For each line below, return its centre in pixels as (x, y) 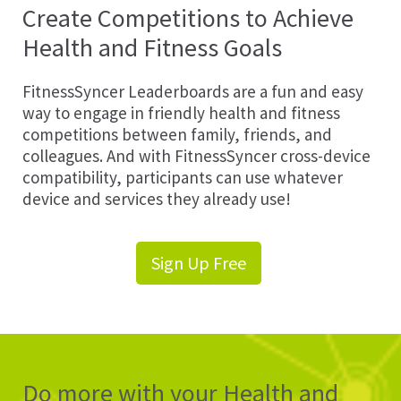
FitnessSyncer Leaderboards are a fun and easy (193, 91)
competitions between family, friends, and (177, 134)
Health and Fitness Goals (152, 47)
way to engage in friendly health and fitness (181, 113)
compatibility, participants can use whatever (183, 177)
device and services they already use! (157, 199)
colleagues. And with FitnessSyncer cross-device (196, 156)
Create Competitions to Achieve (188, 18)
